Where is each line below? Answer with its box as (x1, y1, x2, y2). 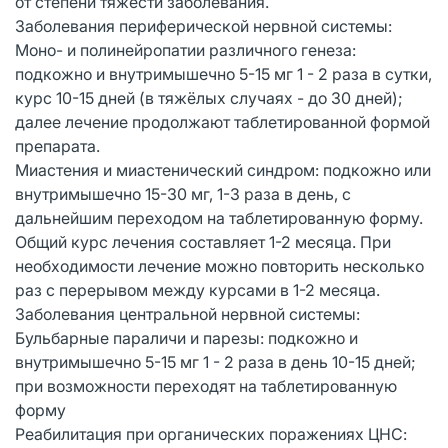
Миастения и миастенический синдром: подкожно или (15, 159, 431, 180)
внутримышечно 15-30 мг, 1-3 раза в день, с (15, 183, 351, 204)
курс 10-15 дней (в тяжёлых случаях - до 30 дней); (15, 87, 403, 108)
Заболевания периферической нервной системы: (15, 15, 392, 36)
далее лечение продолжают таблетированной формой (15, 111, 430, 132)
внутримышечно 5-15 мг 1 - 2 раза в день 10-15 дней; (15, 351, 416, 372)
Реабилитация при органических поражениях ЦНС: (15, 423, 407, 444)
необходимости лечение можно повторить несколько (15, 255, 424, 276)
